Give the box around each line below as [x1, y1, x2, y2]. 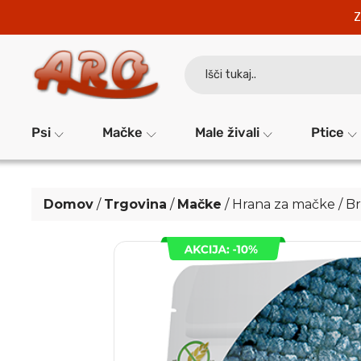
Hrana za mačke [232, 197, 336, 212]
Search [184, 53, 218, 65]
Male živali [194, 125, 259, 140]
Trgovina [104, 197, 168, 212]
